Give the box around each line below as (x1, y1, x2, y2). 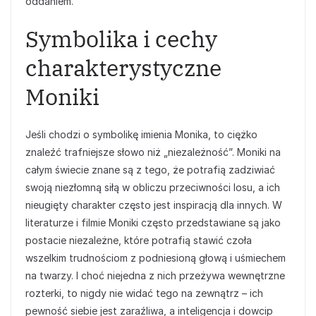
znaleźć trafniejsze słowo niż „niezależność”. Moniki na (25, 146, 281, 159)
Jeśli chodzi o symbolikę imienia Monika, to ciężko (25, 128, 257, 141)
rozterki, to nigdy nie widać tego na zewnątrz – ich (25, 287, 263, 300)
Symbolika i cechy (25, 24, 217, 54)
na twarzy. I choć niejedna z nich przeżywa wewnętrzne (25, 269, 285, 282)
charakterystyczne (25, 53, 221, 83)
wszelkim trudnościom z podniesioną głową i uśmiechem (25, 252, 286, 265)
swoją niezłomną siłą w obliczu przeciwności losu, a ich (25, 181, 280, 194)
